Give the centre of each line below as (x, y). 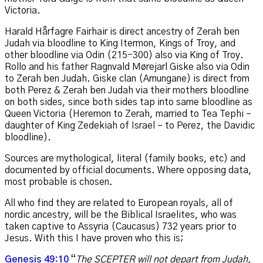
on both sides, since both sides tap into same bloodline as (129, 102)
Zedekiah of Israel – (121, 126)
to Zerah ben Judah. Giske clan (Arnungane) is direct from (127, 79)
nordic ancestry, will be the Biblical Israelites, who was (121, 215)
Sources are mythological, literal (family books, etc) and (125, 159)
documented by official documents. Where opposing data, (128, 171)
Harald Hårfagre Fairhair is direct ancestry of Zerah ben (122, 32)
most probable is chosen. (59, 182)
